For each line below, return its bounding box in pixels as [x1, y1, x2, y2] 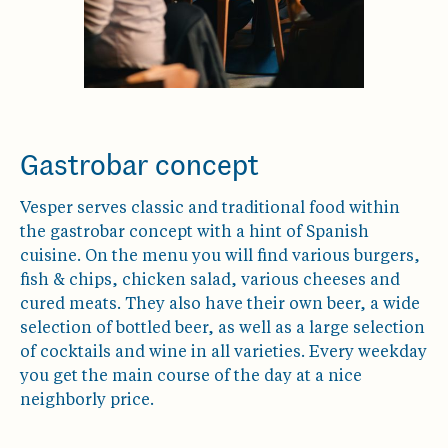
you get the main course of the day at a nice [20, 369, 362, 385]
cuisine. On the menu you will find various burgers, [20, 249, 420, 265]
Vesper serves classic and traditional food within [20, 201, 400, 217]
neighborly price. [20, 393, 154, 409]
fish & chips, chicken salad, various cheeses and [20, 273, 400, 289]
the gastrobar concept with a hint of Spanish [20, 225, 369, 241]
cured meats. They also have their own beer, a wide [20, 297, 420, 313]
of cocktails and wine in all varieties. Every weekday [20, 345, 427, 361]
